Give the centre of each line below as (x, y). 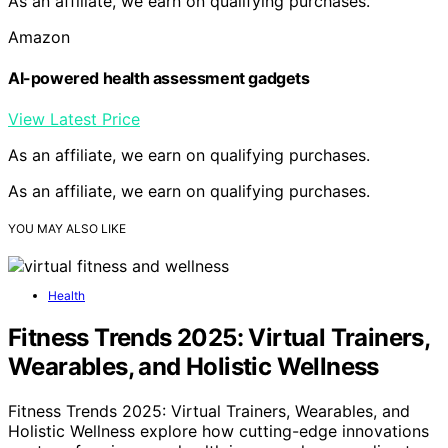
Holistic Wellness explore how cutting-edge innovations (218, 431)
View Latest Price (74, 119)
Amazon (39, 36)
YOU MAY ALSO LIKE (67, 229)
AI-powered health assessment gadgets (159, 78)
